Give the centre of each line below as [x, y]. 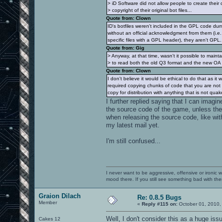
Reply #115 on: [160, 204]
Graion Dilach [60, 196]
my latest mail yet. [133, 125]
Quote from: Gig [125, 48]
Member [48, 202]
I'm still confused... [133, 141]
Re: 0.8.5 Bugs [159, 197]
